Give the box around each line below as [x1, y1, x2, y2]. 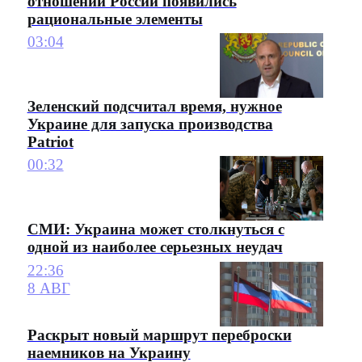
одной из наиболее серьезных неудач [27, 238, 283, 256]
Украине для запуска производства [27, 116, 273, 133]
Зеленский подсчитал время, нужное [27, 98, 282, 116]
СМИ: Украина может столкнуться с [27, 221, 284, 238]
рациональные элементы [27, 10, 203, 27]
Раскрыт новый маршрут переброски [27, 326, 292, 344]
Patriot [27, 133, 74, 151]
